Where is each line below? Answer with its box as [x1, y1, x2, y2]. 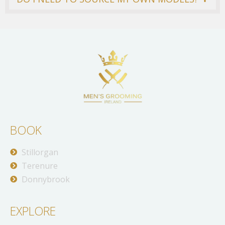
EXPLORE [10, 202, 56, 219]
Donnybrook [21, 173, 70, 185]
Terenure [21, 160, 58, 171]
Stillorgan [21, 146, 58, 158]
